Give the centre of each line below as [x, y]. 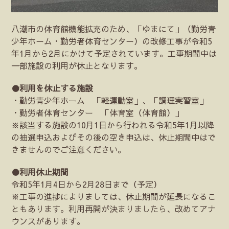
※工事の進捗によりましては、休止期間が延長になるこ [114, 196]
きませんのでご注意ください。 [69, 149]
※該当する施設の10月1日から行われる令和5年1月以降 [113, 124]
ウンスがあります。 [48, 221]
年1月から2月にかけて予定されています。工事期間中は [114, 53]
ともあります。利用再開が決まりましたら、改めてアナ [114, 208]
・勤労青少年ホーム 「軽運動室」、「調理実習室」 [110, 100]
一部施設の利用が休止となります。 [77, 65]
